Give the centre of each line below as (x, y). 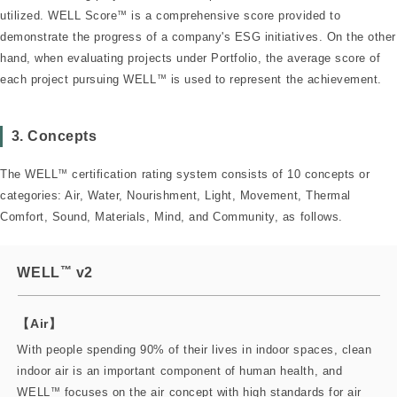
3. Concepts (54, 136)
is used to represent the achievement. (274, 79)
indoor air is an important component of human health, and (180, 370)
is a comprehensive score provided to (234, 15)
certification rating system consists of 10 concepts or (219, 175)
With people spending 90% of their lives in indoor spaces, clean (195, 349)
